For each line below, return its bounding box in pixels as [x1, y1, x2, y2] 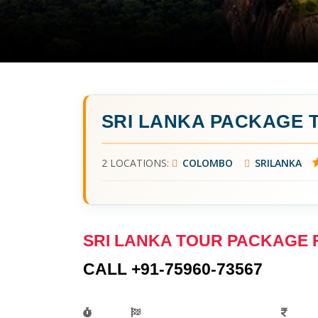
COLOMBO [179, 156, 233, 170]
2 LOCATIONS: [101, 156, 172, 170]
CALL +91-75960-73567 [83, 260, 263, 279]
